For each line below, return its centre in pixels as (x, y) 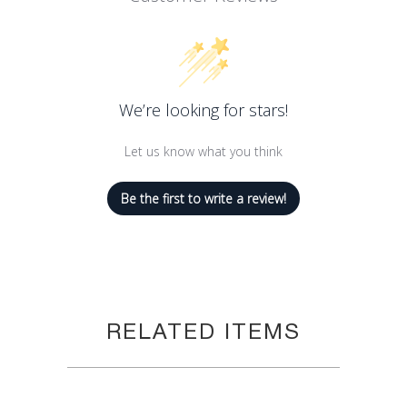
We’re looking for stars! (203, 110)
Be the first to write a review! (203, 199)
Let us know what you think (203, 152)
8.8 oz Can (136, 28)
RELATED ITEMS (203, 334)
